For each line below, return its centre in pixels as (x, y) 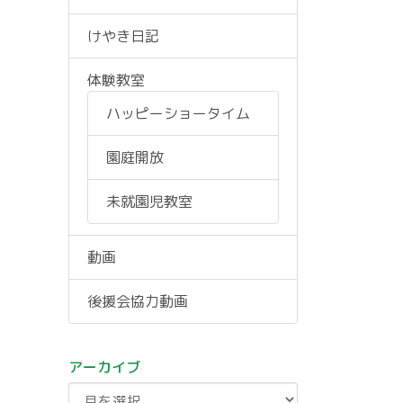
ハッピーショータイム (178, 113)
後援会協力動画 (138, 301)
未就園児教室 (149, 201)
